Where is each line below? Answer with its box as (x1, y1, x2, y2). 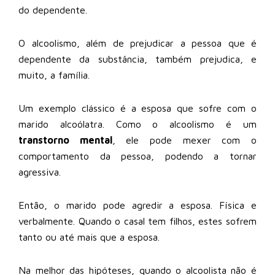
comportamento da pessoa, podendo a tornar (18, 150, 257, 161)
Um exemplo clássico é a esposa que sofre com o (18, 102, 257, 114)
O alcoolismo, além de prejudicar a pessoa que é (18, 37, 257, 48)
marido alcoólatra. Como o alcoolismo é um (18, 118, 257, 130)
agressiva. (18, 166, 61, 177)
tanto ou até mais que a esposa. (18, 231, 160, 242)
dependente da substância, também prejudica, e (18, 53, 257, 64)
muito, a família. (18, 69, 90, 80)
